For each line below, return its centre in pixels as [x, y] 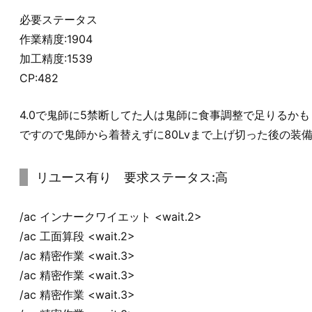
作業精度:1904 [58, 39]
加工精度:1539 [56, 58]
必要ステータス [58, 19]
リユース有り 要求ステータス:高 [132, 178]
